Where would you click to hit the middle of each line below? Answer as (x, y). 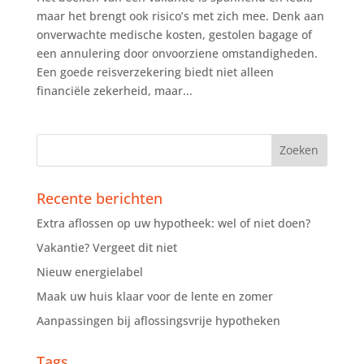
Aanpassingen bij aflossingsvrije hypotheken (158, 320)
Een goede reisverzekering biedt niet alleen (155, 71)
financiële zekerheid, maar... (114, 90)
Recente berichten (99, 198)
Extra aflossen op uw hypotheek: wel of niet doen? (173, 223)
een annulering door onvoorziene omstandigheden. (177, 53)
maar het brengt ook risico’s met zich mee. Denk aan (180, 15)
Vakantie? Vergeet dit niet (106, 247)
